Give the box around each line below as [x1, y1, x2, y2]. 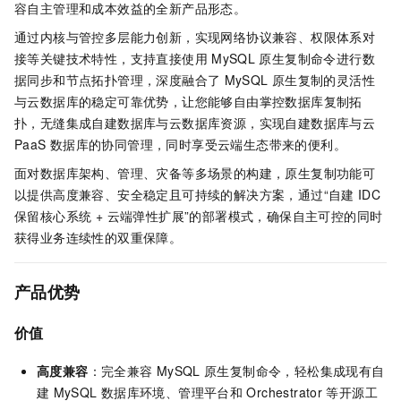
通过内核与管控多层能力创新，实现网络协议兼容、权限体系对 [14, 28, 376, 47]
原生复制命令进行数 [259, 49, 375, 68]
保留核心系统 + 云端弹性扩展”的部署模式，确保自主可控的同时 [14, 207, 383, 226]
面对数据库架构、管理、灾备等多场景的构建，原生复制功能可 [14, 164, 376, 183]
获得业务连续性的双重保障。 [14, 228, 183, 247]
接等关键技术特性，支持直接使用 [14, 49, 208, 68]
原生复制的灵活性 [271, 71, 375, 90]
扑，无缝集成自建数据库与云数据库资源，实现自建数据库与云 [14, 114, 376, 132]
